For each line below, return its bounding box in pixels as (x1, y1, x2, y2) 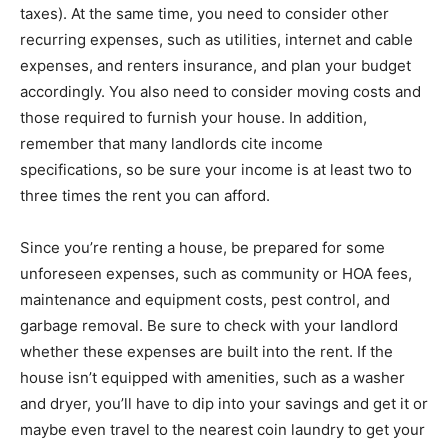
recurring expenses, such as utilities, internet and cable (20, 29, 413, 49)
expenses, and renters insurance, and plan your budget (20, 55, 411, 75)
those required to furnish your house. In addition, (20, 107, 367, 127)
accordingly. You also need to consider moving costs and (20, 81, 421, 101)
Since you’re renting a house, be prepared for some (20, 237, 385, 257)
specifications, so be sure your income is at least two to (20, 159, 412, 179)
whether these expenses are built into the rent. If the (20, 341, 393, 361)
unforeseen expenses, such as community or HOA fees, (20, 263, 412, 283)
